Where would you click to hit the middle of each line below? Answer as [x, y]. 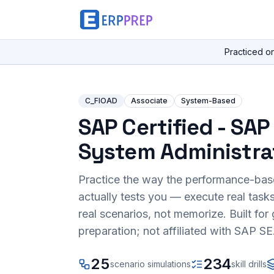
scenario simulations [150, 264]
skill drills [249, 264]
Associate [149, 101]
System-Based [208, 101]
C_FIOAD [101, 101]
